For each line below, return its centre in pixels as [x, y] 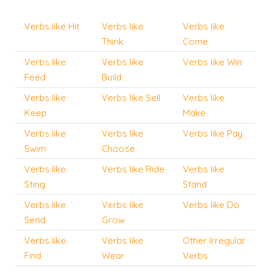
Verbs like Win [212, 62]
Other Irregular [214, 240]
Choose [118, 148]
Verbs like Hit [52, 26]
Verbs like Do [211, 204]
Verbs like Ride [133, 169]
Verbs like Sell [131, 97]
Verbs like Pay [213, 133]
